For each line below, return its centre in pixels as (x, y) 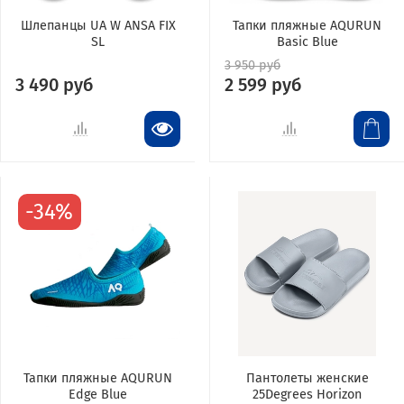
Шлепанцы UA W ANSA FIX (98, 25)
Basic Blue (307, 41)
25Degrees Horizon (307, 394)
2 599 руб (263, 84)
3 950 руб (252, 65)
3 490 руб (55, 84)
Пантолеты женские (307, 378)
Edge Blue (98, 394)
